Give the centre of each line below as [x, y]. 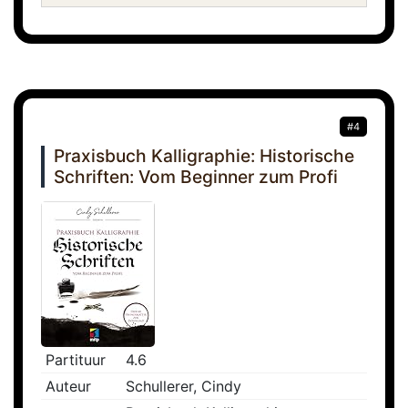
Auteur [68, 387]
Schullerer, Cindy [184, 387]
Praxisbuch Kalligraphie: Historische [204, 156]
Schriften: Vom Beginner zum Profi [196, 177]
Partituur [76, 360]
